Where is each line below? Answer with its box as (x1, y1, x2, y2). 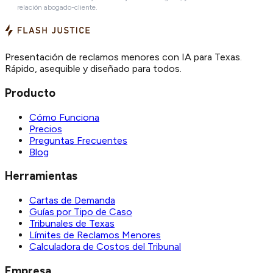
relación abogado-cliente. (17, 3, 97, 12)
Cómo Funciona (29, 111, 99, 123)
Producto (5, 85, 55, 100)
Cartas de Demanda (29, 194, 115, 207)
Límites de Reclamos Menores (29, 229, 161, 241)
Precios (29, 122, 62, 135)
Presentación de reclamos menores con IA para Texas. (5, 51, 242, 63)
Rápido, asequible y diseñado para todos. (5, 63, 182, 75)
